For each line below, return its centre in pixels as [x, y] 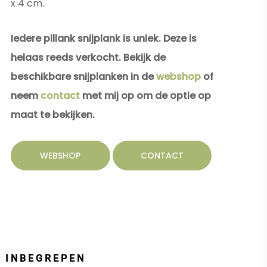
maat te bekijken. [53, 115]
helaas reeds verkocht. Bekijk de [88, 58]
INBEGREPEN [46, 259]
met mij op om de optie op [145, 96]
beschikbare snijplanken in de [83, 77]
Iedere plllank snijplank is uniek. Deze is [104, 38]
